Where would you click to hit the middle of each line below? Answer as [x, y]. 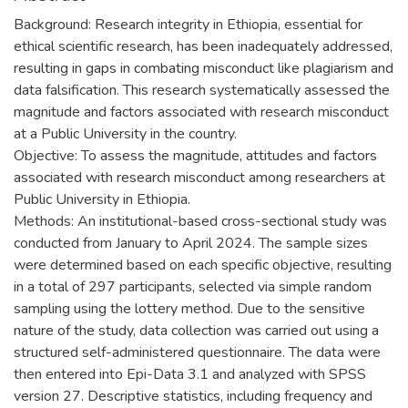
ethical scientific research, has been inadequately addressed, [203, 46]
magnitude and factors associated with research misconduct [201, 112]
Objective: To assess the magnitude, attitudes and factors [195, 155]
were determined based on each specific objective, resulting [203, 265]
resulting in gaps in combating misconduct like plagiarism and [204, 68]
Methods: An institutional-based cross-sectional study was [200, 221]
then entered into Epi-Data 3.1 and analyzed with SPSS [190, 374]
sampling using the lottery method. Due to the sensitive [189, 308]
